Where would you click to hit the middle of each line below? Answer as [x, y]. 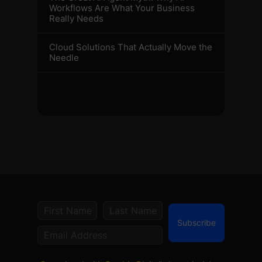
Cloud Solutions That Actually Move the [131, 47]
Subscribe [196, 223]
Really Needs [76, 18]
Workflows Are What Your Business [122, 8]
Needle [64, 58]
